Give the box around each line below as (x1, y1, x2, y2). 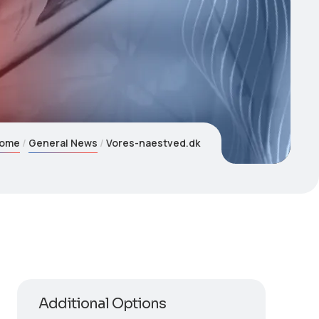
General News (28, 136, 98, 150)
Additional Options (38, 295, 166, 313)
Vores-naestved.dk (106, 136, 201, 150)
